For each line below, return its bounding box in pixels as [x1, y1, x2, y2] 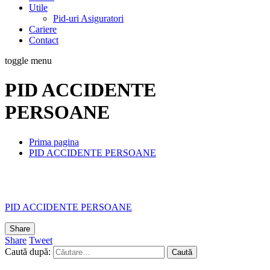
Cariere [29, 24, 57, 34]
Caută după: [5, 246, 51, 257]
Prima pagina [29, 136, 79, 147]
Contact [29, 35, 58, 45]
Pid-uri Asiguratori [53, 13, 124, 24]
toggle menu [5, 55, 52, 66]
